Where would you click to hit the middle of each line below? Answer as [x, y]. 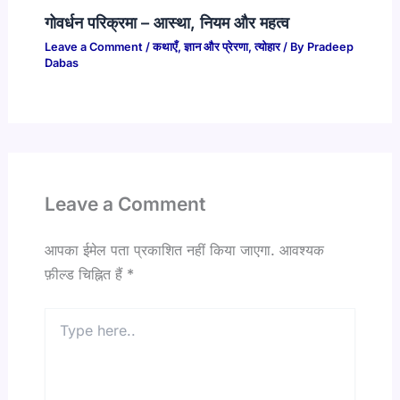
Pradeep [330, 47]
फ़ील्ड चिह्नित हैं [85, 274]
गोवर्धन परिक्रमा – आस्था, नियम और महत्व [167, 22]
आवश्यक [301, 250]
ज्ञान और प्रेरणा [216, 47]
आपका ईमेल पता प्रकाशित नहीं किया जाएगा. [159, 250]
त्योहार [267, 47]
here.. [60, 334]
